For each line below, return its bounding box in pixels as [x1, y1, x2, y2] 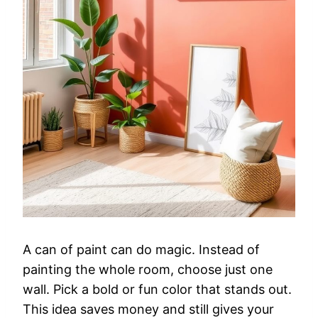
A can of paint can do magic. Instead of [23, 242, 260, 258]
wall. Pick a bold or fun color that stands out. [23, 282, 292, 297]
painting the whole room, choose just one [23, 262, 273, 278]
